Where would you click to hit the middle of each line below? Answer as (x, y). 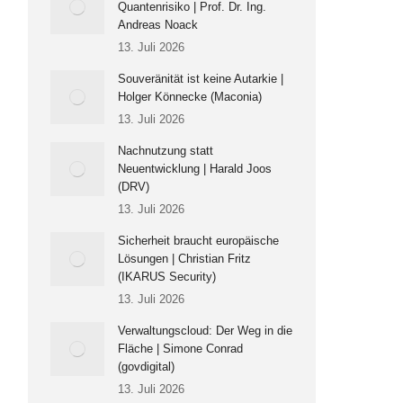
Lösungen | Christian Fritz (184, 259)
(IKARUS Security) (167, 277)
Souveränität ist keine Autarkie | (201, 79)
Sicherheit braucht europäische (198, 241)
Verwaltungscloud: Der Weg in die (205, 331)
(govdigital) (146, 367)
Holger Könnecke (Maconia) (190, 97)
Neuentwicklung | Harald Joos (195, 169)
